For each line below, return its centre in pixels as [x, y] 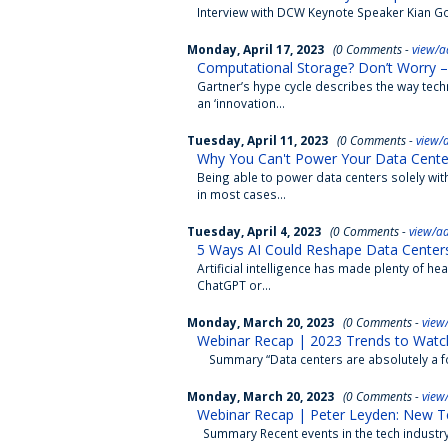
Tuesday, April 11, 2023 [257, 140]
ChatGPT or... [234, 285]
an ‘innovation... [241, 103]
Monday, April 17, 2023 [255, 49]
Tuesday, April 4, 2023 [254, 231]
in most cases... [241, 194]
